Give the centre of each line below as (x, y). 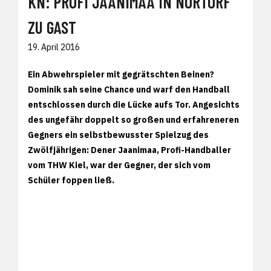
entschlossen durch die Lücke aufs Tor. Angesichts (134, 104)
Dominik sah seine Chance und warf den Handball (129, 89)
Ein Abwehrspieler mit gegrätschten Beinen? (121, 74)
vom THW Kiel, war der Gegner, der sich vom (119, 165)
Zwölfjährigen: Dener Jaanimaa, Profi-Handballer (129, 150)
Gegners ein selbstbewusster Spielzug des (118, 135)
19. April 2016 (54, 47)
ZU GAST (52, 27)
